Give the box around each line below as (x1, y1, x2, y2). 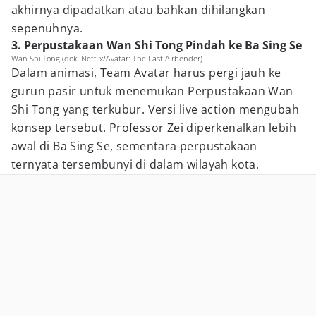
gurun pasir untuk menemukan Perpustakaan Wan (11, 83, 293, 99)
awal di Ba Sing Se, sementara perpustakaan (11, 138, 257, 154)
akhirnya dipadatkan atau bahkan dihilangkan (11, 2, 266, 18)
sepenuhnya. (11, 20, 83, 36)
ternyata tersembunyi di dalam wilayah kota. (11, 157, 260, 172)
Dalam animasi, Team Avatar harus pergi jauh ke (11, 65, 281, 80)
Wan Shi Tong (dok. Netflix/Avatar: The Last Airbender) (11, 53, 202, 63)
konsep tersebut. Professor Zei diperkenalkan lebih (11, 120, 296, 135)
